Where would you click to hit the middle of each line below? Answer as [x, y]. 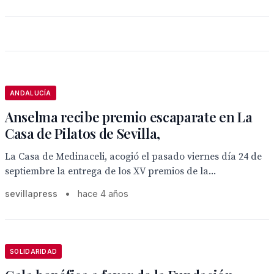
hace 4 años [103, 194]
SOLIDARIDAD [34, 251]
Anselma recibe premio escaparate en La [129, 117]
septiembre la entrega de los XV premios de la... [110, 171]
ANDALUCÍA [31, 93]
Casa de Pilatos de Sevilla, [83, 133]
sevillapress [31, 194]
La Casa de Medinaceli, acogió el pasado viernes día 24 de [133, 157]
